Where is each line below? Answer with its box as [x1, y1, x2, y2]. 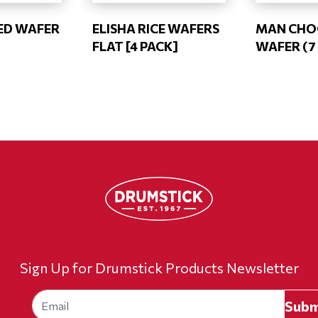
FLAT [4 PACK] [92, 38, 178, 54]
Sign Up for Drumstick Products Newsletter [19, 258, 299, 276]
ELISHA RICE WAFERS [92, 21, 219, 36]
